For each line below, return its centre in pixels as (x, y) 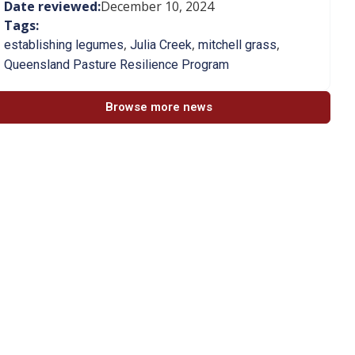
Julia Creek (161, 45)
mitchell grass (237, 45)
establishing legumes (64, 45)
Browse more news (159, 107)
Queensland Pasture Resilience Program (116, 65)
